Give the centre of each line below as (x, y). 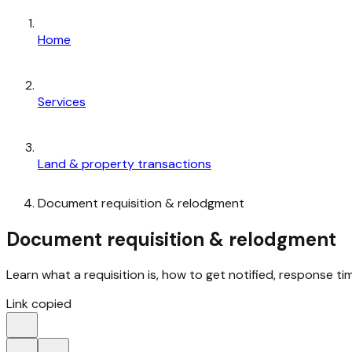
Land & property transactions (125, 163)
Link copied (39, 304)
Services (62, 101)
